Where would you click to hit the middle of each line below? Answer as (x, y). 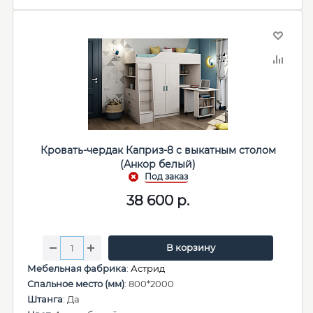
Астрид (148, 268)
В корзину (190, 247)
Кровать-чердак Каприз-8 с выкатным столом (158, 150)
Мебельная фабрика (77, 268)
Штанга (45, 299)
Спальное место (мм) (76, 284)
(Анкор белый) (158, 164)
